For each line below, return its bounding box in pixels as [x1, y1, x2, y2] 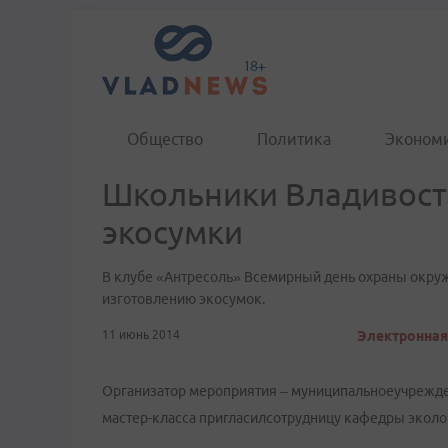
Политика [257, 130, 331, 148]
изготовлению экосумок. [102, 291, 265, 307]
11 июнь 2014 [102, 328, 180, 341]
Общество [127, 130, 203, 148]
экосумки [102, 214, 243, 250]
